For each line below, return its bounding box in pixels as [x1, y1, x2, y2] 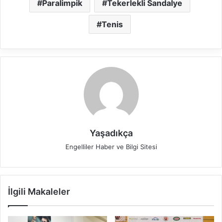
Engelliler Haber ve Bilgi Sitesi [65, 142, 157, 151]
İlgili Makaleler [8, 186, 70, 197]
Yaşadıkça [89, 127, 133, 138]
